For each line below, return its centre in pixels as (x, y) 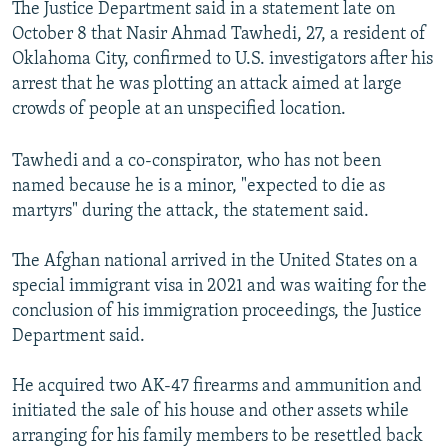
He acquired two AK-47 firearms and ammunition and (217, 387)
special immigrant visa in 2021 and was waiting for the (219, 287)
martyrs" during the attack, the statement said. (190, 212)
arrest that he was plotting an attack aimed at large (207, 85)
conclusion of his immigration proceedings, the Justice (217, 312)
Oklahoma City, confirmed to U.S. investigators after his (222, 60)
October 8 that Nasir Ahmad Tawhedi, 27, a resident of (219, 35)
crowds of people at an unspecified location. (179, 110)
